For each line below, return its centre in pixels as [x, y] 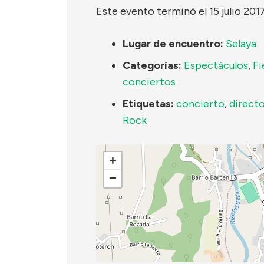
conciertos [149, 82]
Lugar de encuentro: [173, 43]
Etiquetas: [148, 103]
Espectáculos [216, 65]
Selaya [241, 43]
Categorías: [152, 65]
